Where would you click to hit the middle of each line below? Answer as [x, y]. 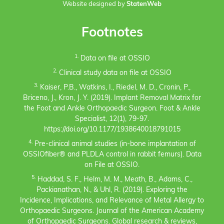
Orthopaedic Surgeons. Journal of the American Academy [112, 211]
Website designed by [94, 4]
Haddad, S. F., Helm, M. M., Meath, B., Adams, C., [114, 180]
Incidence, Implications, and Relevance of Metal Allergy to [112, 201]
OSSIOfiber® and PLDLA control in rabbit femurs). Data [112, 155]
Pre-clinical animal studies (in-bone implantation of [114, 144]
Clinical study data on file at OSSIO [114, 73]
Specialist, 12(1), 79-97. [112, 119]
